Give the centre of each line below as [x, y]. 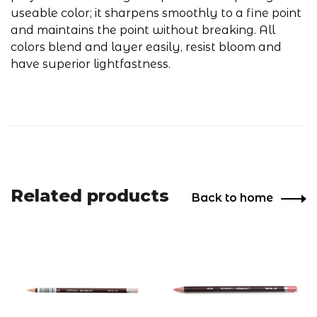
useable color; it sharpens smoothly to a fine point [156, 13]
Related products [90, 196]
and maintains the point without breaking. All [143, 30]
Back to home [232, 198]
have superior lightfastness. [91, 64]
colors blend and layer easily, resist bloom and [146, 47]
